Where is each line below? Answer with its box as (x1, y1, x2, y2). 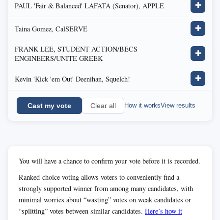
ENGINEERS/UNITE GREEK (15, 54, 103, 63)
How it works (124, 102, 161, 109)
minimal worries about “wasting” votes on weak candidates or (19, 195, 191, 204)
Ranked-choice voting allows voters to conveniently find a (19, 172, 179, 182)
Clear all (90, 102, 116, 110)
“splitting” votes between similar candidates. (19, 206, 145, 216)
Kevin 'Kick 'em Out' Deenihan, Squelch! (15, 74, 130, 83)
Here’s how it (145, 206, 182, 216)
